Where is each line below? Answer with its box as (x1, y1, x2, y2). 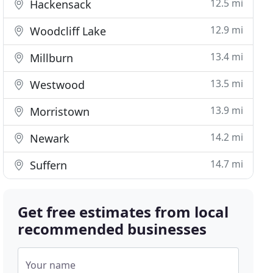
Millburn (27, 51, 74, 65)
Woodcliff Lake (27, 24, 107, 38)
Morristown (27, 104, 90, 119)
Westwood (27, 77, 85, 92)
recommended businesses (18, 219, 207, 239)
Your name (26, 258, 76, 272)
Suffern (27, 158, 68, 172)
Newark (27, 131, 70, 146)
